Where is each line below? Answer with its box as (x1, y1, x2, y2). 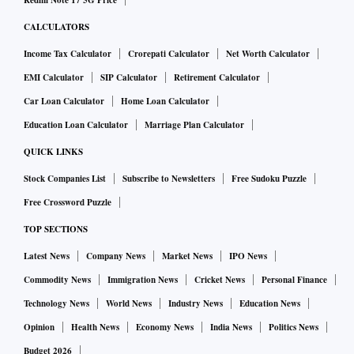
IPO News (229, 250, 267, 263)
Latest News (24, 250, 70, 263)
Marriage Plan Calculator (145, 119, 244, 132)
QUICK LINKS (24, 145, 83, 159)
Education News (239, 297, 300, 311)
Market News (162, 250, 213, 263)
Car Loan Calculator (24, 95, 104, 108)
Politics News (269, 321, 318, 334)
